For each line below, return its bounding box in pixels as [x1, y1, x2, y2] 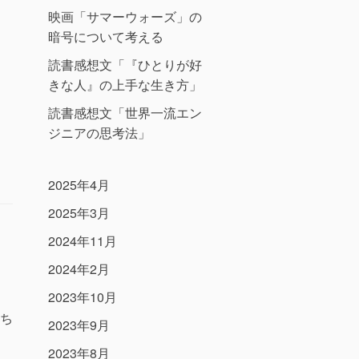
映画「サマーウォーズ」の [48, 7, 202, 26]
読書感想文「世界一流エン [48, 103, 202, 123]
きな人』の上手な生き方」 [48, 75, 202, 95]
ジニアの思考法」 [48, 123, 151, 143]
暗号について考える [48, 27, 163, 46]
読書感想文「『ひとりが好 [48, 55, 202, 75]
